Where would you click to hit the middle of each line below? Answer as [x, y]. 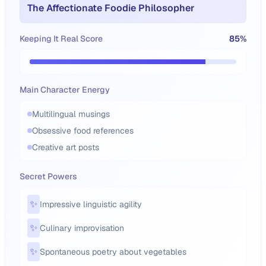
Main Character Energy [65, 90]
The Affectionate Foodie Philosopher [111, 8]
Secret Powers [48, 176]
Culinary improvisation [82, 228]
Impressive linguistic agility [91, 204]
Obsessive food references [83, 131]
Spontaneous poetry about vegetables [113, 252]
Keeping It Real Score [61, 39]
